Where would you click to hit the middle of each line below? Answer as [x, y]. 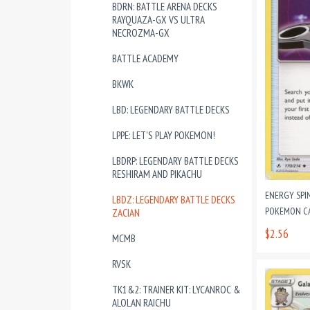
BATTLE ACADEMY [145, 58]
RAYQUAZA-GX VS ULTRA [158, 20]
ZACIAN [126, 213]
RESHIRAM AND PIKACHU [157, 174]
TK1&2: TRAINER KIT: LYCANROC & [176, 290]
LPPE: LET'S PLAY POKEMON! [164, 135]
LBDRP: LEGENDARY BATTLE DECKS [175, 161]
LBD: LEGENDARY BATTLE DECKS [171, 110]
